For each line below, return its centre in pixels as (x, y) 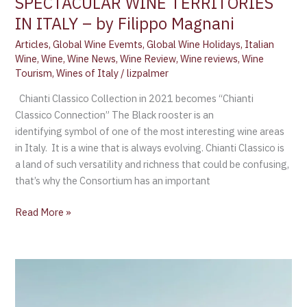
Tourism (34, 73)
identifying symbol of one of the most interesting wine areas (150, 131)
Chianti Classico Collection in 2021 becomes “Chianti (135, 98)
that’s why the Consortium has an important (113, 180)
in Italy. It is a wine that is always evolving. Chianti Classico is (150, 147)
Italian (260, 45)
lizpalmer (148, 73)
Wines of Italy (88, 73)
